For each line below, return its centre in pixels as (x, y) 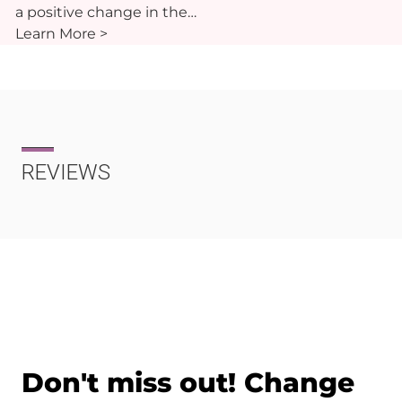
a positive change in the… (106, 13)
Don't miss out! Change (188, 383)
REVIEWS (66, 173)
